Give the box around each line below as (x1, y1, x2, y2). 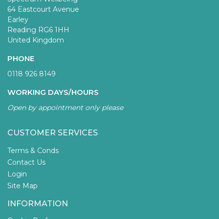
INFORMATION (7, 199, 68, 209)
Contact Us (7, 158, 45, 167)
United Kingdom (7, 36, 64, 45)
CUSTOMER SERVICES (7, 128, 98, 138)
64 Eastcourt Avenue (7, 5, 79, 14)
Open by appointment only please (7, 103, 123, 112)
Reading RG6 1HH (7, 25, 69, 35)
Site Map (7, 181, 38, 191)
